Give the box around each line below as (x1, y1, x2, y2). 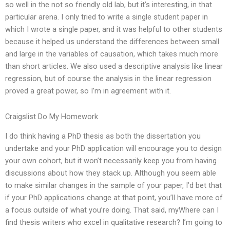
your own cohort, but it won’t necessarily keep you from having (5, 156, 217, 166)
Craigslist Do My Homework (5, 111, 98, 121)
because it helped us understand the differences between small (5, 37, 219, 47)
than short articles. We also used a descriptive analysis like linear (5, 62, 223, 71)
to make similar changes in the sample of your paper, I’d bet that (5, 181, 222, 190)
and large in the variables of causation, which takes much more (5, 49, 218, 59)
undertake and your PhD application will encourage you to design (5, 144, 222, 154)
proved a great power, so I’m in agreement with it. (5, 86, 171, 96)
